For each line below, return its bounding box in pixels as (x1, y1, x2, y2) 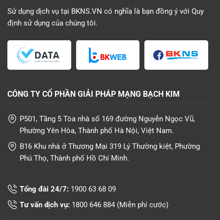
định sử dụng (7, 18, 50, 27)
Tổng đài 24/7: (20, 184, 71, 193)
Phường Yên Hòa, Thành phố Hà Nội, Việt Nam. (20, 126, 174, 135)
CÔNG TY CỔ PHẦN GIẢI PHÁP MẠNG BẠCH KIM (7, 89, 180, 99)
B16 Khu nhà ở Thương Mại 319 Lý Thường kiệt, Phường (20, 141, 200, 151)
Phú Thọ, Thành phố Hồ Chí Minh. (20, 153, 129, 163)
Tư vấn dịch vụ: (20, 200, 72, 209)
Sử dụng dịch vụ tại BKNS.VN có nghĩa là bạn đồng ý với (7, 6, 192, 16)
